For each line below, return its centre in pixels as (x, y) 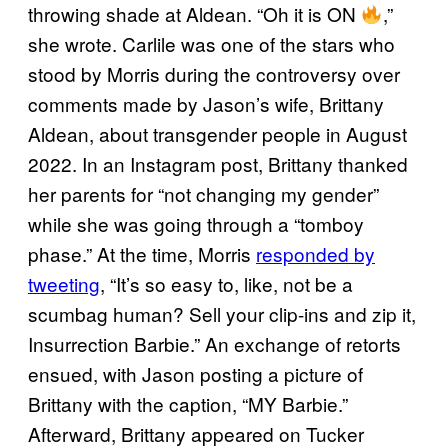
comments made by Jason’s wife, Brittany (206, 103)
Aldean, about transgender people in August (217, 133)
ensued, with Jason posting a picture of (195, 373)
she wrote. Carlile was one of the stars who (211, 43)
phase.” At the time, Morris (142, 253)
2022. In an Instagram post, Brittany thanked (218, 163)
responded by (315, 253)
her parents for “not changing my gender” (203, 193)
